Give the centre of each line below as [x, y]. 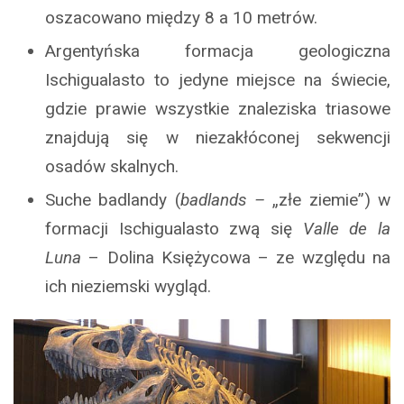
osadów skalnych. [112, 167]
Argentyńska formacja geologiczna [218, 51]
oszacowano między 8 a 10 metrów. [181, 18]
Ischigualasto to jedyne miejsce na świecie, [218, 80]
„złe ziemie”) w [332, 200]
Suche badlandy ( [113, 200]
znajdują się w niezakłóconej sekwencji [218, 138]
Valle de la [347, 229]
